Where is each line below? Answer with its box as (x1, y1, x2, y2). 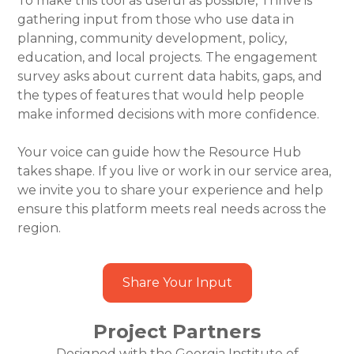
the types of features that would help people (17, 87, 305, 103)
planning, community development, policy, (17, 30, 288, 46)
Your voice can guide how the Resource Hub (17, 144, 302, 160)
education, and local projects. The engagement (17, 49, 318, 65)
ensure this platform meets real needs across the (17, 201, 327, 217)
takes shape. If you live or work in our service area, (17, 163, 332, 179)
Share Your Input (122, 274, 232, 290)
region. (17, 220, 62, 235)
